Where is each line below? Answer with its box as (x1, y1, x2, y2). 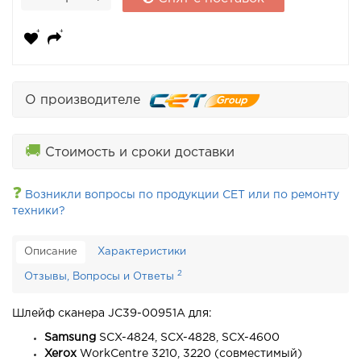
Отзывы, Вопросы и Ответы (24, 272, 177, 282)
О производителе (25, 94, 148, 107)
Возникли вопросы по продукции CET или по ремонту (22, 190, 339, 201)
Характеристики (98, 247, 186, 257)
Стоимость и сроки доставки (41, 147, 234, 160)
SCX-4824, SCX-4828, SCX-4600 (99, 333, 280, 343)
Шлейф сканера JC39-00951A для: (12, 309, 212, 319)
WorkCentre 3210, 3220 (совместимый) (80, 349, 302, 359)
